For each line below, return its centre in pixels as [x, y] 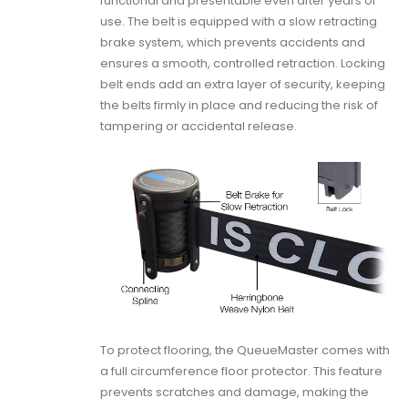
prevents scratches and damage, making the [235, 392]
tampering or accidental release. [199, 126]
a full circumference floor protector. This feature [241, 371]
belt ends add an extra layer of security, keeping [243, 84]
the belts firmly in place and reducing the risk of [239, 105]
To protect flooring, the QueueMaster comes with [245, 350]
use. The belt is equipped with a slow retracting [239, 21]
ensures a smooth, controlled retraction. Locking [243, 63]
